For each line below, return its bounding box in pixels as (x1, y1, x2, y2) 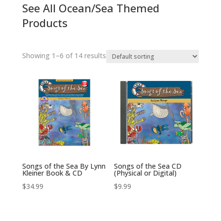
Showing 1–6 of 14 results (22, 51, 106, 61)
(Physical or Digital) (114, 168, 177, 178)
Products (22, 15, 68, 31)
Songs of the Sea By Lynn (22, 161, 106, 171)
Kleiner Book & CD (22, 168, 82, 178)
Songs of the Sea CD (114, 161, 182, 171)
